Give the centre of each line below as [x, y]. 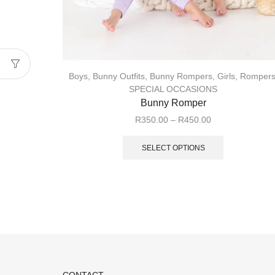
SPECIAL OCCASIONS [173, 89]
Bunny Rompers [181, 76]
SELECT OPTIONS [173, 148]
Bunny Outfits [118, 76]
